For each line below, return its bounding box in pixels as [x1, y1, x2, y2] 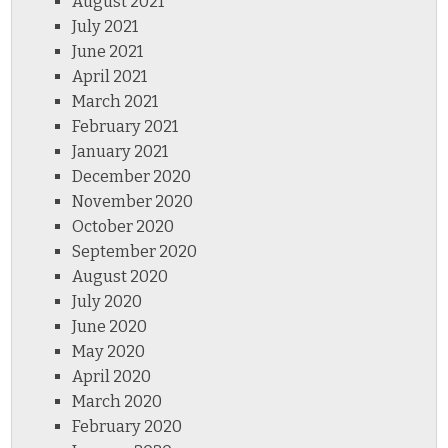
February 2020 [72, 416, 183, 436]
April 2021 [72, 66, 148, 86]
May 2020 [72, 341, 146, 361]
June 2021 [72, 41, 144, 61]
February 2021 [72, 116, 179, 136]
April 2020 [72, 366, 152, 386]
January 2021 [72, 141, 169, 161]
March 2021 [72, 91, 159, 111]
